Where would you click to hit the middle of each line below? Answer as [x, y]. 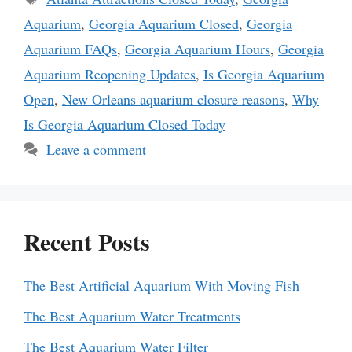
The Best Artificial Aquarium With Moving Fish [161, 285]
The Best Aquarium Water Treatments [132, 315]
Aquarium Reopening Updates [110, 73]
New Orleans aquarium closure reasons [173, 99]
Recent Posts [87, 241]
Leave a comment [96, 149]
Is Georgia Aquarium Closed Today [125, 124]
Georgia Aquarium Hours [198, 48]
